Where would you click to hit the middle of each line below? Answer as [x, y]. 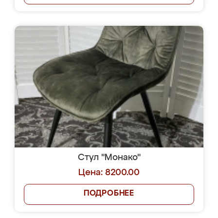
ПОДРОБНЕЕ [109, 194]
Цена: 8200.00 [109, 173]
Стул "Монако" [109, 158]
